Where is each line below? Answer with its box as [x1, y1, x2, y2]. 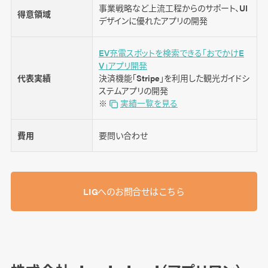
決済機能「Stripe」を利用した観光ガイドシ [98, 71, 249, 84]
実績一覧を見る [120, 96, 178, 109]
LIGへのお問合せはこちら [83, 185, 185, 198]
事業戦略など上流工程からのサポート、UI [98, 1, 248, 14]
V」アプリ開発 [98, 59, 147, 71]
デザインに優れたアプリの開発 [98, 14, 208, 26]
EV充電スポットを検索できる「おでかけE [98, 46, 244, 59]
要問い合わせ [98, 129, 148, 141]
